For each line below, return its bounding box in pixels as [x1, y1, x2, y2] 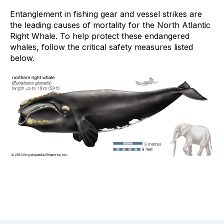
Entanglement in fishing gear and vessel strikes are [10, 8, 202, 19]
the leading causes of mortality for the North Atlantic [10, 19, 210, 30]
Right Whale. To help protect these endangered [10, 30, 189, 41]
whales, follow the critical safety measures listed [10, 41, 193, 52]
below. [10, 52, 34, 63]
